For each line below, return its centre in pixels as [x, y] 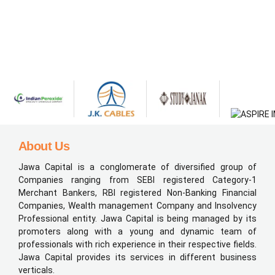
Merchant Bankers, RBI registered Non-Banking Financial [137, 192]
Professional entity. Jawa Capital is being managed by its [137, 218]
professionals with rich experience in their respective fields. [137, 244]
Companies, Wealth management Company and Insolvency [137, 205]
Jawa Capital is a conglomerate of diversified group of [137, 167]
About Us [44, 146]
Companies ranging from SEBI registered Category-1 [137, 180]
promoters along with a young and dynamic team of [137, 231]
